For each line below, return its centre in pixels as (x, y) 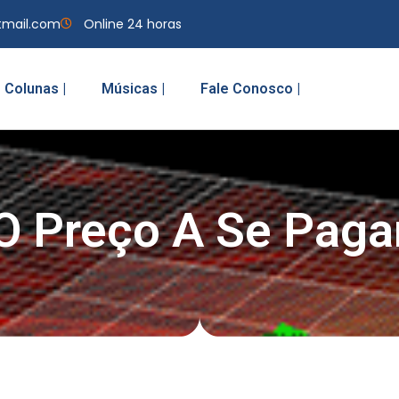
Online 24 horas (132, 24)
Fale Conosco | (250, 88)
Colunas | (35, 88)
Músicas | (133, 88)
